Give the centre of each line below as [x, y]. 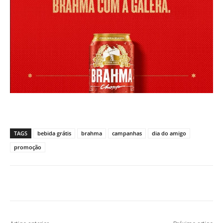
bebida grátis [54, 133]
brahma [92, 133]
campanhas [127, 133]
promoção [28, 147]
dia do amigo [169, 133]
